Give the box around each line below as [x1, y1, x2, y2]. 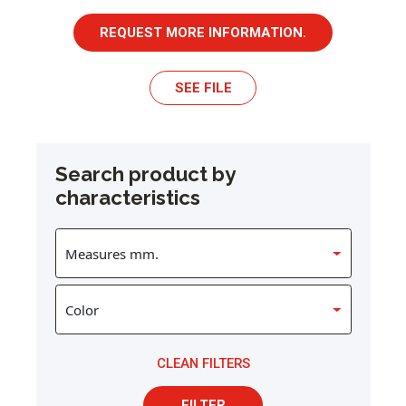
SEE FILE [174, 80, 232, 97]
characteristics [54, 186, 200, 210]
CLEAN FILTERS [156, 355, 250, 372]
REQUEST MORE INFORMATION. [100, 24, 306, 41]
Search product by [54, 162, 235, 187]
